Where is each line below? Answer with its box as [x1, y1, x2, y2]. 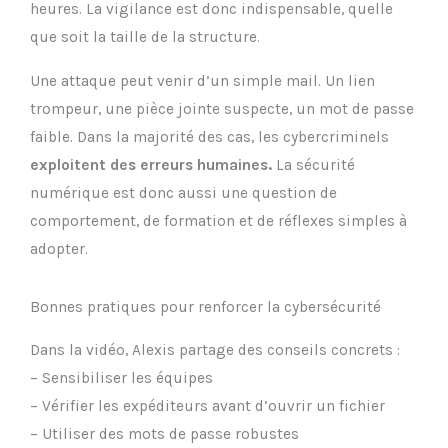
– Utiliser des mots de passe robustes [30, 425, 299, 444]
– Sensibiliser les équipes [30, 369, 213, 388]
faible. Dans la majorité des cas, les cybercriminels [30, 127, 389, 146]
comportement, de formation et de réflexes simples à [30, 211, 407, 230]
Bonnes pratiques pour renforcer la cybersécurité [30, 298, 381, 317]
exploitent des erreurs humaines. [30, 155, 272, 174]
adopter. [30, 239, 88, 258]
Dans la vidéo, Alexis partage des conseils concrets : [30, 341, 400, 360]
